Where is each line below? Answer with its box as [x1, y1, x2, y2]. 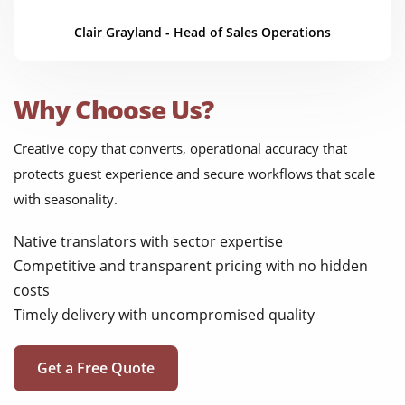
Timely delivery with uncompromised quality [14, 305, 315, 325]
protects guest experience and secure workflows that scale [14, 165, 375, 184]
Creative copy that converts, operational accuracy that [14, 139, 347, 158]
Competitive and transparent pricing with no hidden [14, 256, 368, 277]
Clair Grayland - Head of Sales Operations [74, 24, 331, 42]
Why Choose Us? [14, 92, 214, 127]
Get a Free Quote [37, 358, 155, 379]
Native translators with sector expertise [14, 231, 283, 252]
